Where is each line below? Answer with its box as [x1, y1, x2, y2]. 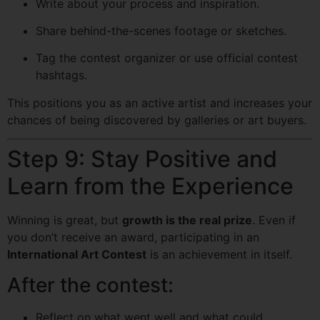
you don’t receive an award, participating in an [7, 230, 259, 245]
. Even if [252, 213, 296, 228]
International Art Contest [7, 247, 146, 262]
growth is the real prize [122, 213, 252, 228]
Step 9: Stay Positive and [7, 145, 277, 174]
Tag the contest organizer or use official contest [36, 51, 298, 66]
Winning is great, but [7, 213, 122, 228]
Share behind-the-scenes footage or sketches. [36, 24, 286, 39]
